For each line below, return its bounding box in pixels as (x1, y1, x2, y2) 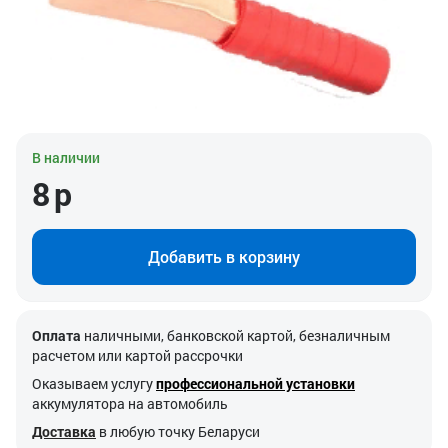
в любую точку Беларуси (99, 422, 260, 442)
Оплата (32, 326, 81, 346)
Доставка (32, 422, 96, 442)
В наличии (32, 148, 100, 168)
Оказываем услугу (32, 374, 156, 394)
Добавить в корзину (148, 246, 300, 268)
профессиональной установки (156, 374, 355, 394)
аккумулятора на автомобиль (32, 394, 231, 414)
